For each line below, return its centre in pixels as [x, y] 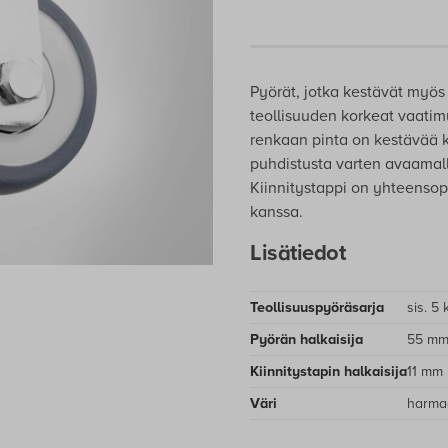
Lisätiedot [297, 253]
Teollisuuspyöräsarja [317, 307]
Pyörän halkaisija [306, 339]
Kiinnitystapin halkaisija [328, 371]
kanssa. [276, 212]
